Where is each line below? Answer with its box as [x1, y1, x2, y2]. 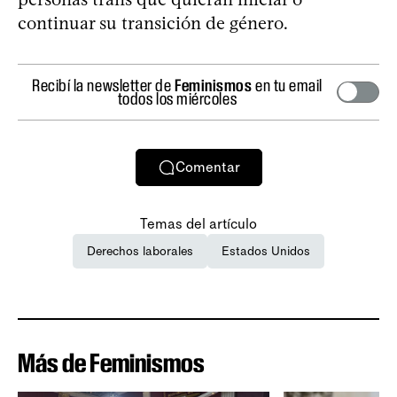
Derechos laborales [87, 243, 193, 259]
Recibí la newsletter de [32, 74, 175, 95]
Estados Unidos [222, 243, 310, 259]
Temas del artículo [140, 214, 257, 232]
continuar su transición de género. [18, 12, 288, 34]
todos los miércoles [117, 88, 237, 108]
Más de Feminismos [18, 346, 205, 378]
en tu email [252, 74, 323, 95]
